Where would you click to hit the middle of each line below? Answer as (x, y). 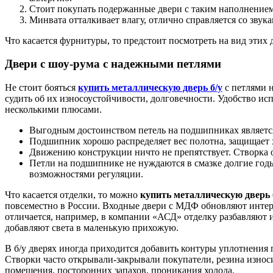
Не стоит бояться (41, 88)
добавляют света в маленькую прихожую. (92, 228)
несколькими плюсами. (53, 110)
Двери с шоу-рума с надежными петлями (113, 64)
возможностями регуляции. (86, 174)
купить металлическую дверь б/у (150, 88)
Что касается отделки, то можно (73, 195)
